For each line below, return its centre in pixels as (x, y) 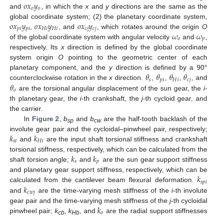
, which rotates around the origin (149, 26)
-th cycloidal (189, 201)
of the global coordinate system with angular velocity (91, 37)
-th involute (190, 190)
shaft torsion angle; (41, 159)
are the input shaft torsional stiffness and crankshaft (126, 139)
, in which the (63, 6)
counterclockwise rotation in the (60, 78)
